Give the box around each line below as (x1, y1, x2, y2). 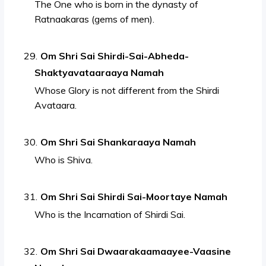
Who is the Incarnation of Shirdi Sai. (34, 208, 186, 221)
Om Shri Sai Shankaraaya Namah (40, 136, 197, 148)
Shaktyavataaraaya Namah (34, 66, 164, 79)
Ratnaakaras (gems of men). (34, 13, 155, 26)
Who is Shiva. (34, 154, 93, 166)
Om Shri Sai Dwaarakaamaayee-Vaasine (40, 245, 232, 258)
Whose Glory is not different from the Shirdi (34, 84, 220, 97)
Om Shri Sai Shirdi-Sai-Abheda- (40, 50, 189, 62)
